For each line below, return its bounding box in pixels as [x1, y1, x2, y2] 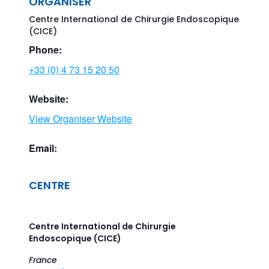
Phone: [29, 43, 62, 57]
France [29, 254, 57, 267]
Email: [29, 141, 57, 156]
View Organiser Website [29, 112, 132, 126]
